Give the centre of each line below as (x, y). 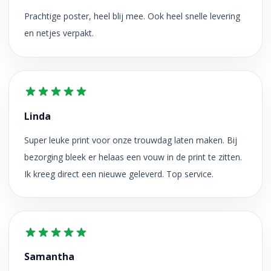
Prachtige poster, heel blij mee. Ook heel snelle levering (132, 16)
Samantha (49, 256)
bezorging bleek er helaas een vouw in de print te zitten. (133, 157)
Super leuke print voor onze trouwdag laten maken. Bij (130, 140)
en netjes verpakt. (59, 33)
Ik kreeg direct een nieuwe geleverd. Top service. (119, 174)
